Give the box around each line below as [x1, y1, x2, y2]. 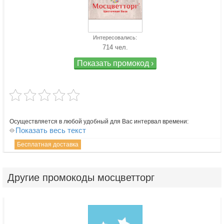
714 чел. [102, 43, 128, 51]
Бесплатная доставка [17, 141, 78, 148]
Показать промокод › [76, 59, 153, 68]
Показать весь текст [15, 126, 86, 135]
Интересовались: [93, 34, 137, 41]
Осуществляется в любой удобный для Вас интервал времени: [9, 118, 188, 125]
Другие [7, 172, 42, 183]
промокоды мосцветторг [42, 172, 154, 183]
